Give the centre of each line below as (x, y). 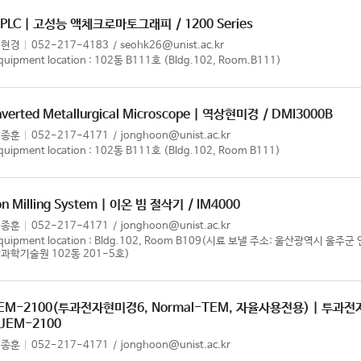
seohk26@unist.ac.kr (172, 46)
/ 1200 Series (214, 25)
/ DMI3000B (298, 115)
